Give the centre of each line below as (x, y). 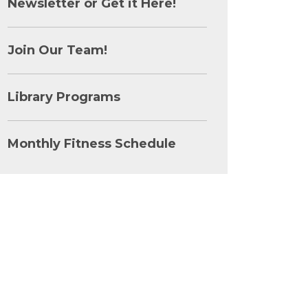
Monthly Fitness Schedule (92, 144)
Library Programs (64, 97)
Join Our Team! (57, 50)
